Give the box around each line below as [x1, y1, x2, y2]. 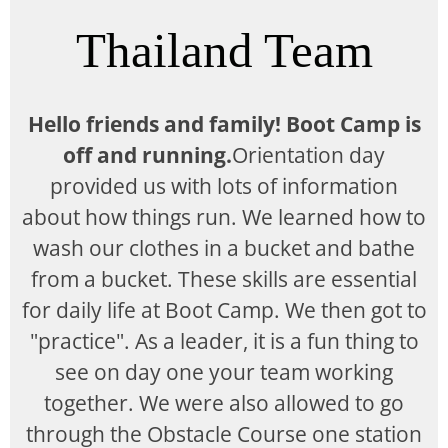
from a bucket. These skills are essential [31, 265, 417, 293]
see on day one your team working [55, 358, 393, 386]
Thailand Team [75, 23, 373, 78]
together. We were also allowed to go [44, 389, 404, 417]
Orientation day [232, 141, 385, 169]
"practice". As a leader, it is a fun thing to [29, 327, 419, 355]
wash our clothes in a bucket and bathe [33, 234, 415, 262]
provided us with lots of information [50, 172, 398, 200]
